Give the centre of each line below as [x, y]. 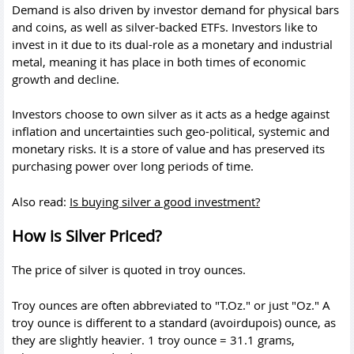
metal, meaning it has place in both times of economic [159, 61]
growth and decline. [66, 79]
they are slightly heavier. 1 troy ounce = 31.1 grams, [153, 339]
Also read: [41, 201]
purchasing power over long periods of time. [133, 166]
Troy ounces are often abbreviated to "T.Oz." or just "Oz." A [171, 305]
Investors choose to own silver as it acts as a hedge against [171, 114]
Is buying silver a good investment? [165, 201]
